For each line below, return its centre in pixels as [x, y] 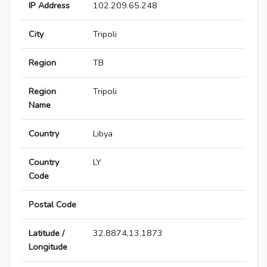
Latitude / [46, 233]
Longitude [48, 247]
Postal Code [52, 205]
